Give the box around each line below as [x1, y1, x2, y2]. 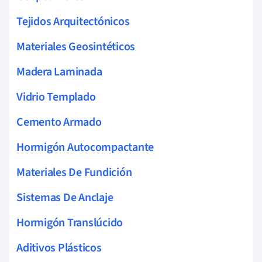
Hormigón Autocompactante [16, 139, 154, 156]
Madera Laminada [16, 63, 102, 80]
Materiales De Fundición [16, 164, 132, 181]
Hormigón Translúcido [16, 214, 123, 231]
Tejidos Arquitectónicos [16, 13, 130, 30]
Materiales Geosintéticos [16, 38, 136, 55]
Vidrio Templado [16, 88, 96, 105]
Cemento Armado [16, 113, 102, 130]
